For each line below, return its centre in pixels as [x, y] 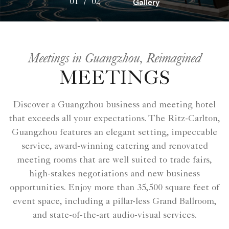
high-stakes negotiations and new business [114, 174]
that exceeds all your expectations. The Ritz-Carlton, [114, 119]
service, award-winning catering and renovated [114, 147]
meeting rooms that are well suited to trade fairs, [114, 161]
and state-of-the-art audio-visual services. [114, 216]
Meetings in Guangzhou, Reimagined [114, 58]
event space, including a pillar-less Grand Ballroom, [114, 202]
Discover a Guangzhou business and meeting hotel [114, 105]
